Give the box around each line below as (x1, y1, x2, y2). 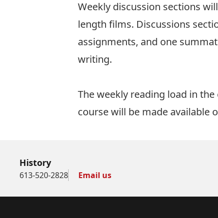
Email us (78, 170, 111, 181)
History (19, 157, 51, 168)
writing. (78, 53, 112, 66)
